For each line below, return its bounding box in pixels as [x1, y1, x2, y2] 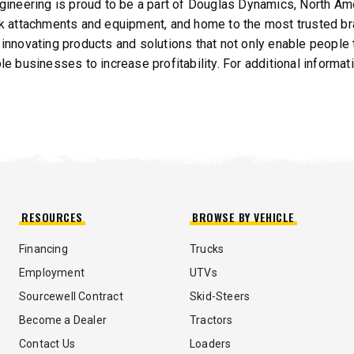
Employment [19, 265, 85, 279]
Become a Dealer [19, 313, 107, 326]
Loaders [190, 337, 232, 350]
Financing [19, 242, 68, 255]
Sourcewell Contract [19, 289, 123, 303]
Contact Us [19, 337, 75, 350]
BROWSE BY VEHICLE [192, 208, 295, 225]
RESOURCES [21, 208, 83, 225]
